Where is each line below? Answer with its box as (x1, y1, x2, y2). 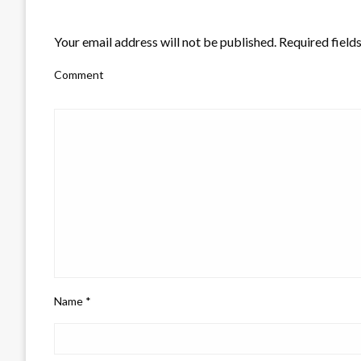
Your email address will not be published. (54, 33, 276, 49)
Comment (54, 67, 104, 81)
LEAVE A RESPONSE (54, 4, 185, 23)
